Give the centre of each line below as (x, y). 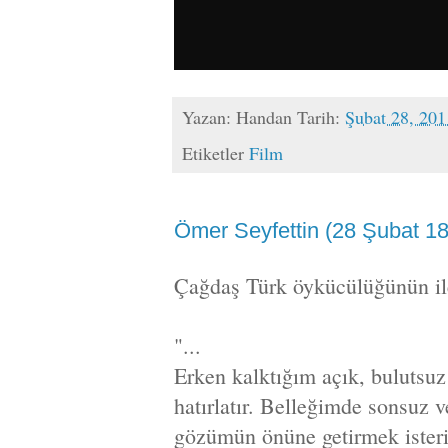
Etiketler (215, 152)
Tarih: (321, 117)
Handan (264, 117)
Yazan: (209, 117)
